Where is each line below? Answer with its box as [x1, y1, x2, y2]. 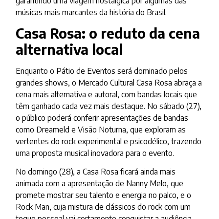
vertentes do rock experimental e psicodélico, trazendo [16, 136, 202, 147]
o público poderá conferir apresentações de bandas [16, 113, 189, 123]
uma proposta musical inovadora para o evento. [16, 148, 175, 158]
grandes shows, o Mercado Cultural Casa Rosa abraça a [16, 78, 202, 88]
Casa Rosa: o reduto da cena [16, 24, 200, 42]
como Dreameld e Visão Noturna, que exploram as [16, 125, 186, 135]
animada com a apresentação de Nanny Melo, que [16, 178, 184, 189]
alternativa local [16, 41, 123, 58]
